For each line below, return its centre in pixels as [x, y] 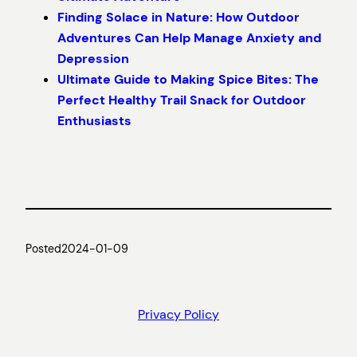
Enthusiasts [94, 120]
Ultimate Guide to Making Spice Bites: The [188, 79]
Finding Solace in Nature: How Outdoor [178, 17]
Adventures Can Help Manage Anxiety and [189, 37]
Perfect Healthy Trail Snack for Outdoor [182, 100]
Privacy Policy [178, 315]
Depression [93, 58]
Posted [43, 249]
